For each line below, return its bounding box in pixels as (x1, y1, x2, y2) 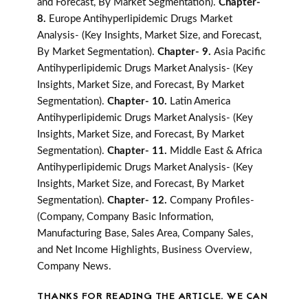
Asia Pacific (214, 47, 265, 58)
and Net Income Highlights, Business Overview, (37, 245, 252, 256)
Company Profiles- (170, 195, 254, 206)
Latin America (170, 96, 230, 107)
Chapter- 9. (157, 47, 214, 58)
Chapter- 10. (107, 96, 170, 107)
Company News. (37, 261, 111, 272)
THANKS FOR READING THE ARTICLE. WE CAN (37, 289, 267, 305)
